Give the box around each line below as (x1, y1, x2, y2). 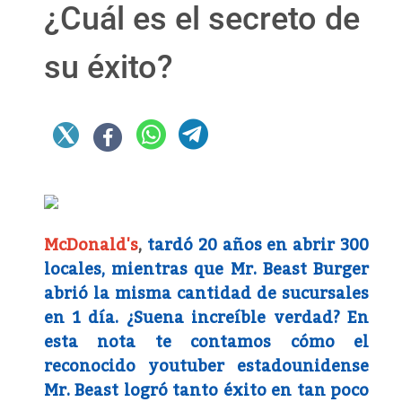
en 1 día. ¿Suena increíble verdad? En (44, 301, 369, 335)
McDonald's (44, 229, 138, 262)
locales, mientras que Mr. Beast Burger (44, 253, 369, 286)
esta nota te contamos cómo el (44, 326, 369, 359)
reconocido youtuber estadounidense (44, 350, 369, 383)
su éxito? (44, 48, 173, 87)
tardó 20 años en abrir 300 (146, 229, 370, 262)
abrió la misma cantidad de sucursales (44, 277, 369, 310)
